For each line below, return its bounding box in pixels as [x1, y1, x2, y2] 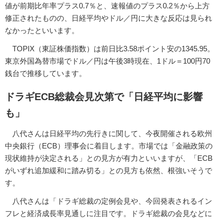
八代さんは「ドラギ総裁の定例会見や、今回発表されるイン [5, 197, 212, 206]
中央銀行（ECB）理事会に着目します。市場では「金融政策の [5, 142, 213, 150]
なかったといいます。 [5, 26, 79, 35]
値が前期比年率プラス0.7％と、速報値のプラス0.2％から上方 [5, 1, 210, 10]
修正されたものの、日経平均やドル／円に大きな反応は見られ [5, 13, 212, 22]
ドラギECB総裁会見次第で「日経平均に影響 [5, 91, 203, 103]
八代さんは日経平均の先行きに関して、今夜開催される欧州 [5, 129, 212, 138]
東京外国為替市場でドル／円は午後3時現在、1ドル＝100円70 [5, 56, 210, 65]
